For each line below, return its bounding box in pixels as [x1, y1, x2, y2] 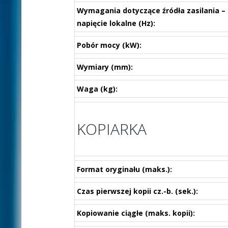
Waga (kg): [76, 84, 118, 94]
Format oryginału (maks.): [76, 164, 172, 174]
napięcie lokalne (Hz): [76, 18, 155, 28]
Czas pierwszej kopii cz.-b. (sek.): [76, 186, 198, 196]
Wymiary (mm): [76, 62, 133, 72]
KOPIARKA [76, 119, 147, 139]
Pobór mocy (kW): [76, 40, 141, 50]
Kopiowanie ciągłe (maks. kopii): [76, 208, 195, 218]
